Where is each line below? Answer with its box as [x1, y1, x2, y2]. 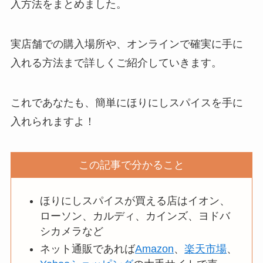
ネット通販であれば [40, 243, 136, 255]
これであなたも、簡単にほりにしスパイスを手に [10, 97, 243, 109]
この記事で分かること [79, 159, 184, 171]
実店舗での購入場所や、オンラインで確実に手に [10, 38, 243, 50]
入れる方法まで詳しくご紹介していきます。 [10, 57, 222, 69]
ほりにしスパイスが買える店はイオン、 [40, 194, 231, 207]
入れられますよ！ [10, 116, 95, 128]
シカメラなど [40, 225, 104, 237]
